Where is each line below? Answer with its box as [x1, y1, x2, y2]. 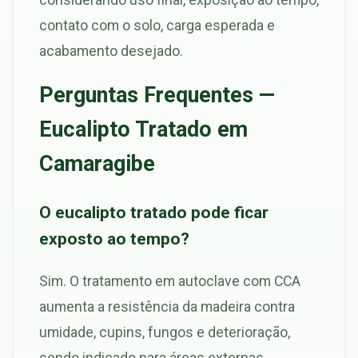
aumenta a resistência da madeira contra [39, 298, 295, 316]
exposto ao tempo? [39, 229, 189, 249]
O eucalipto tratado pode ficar [39, 202, 268, 223]
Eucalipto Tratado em [39, 116, 248, 142]
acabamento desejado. [39, 42, 183, 60]
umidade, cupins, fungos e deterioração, [39, 324, 290, 341]
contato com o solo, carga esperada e [39, 17, 275, 34]
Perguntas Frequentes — [39, 82, 275, 108]
